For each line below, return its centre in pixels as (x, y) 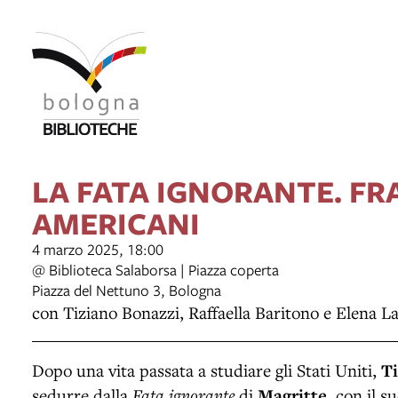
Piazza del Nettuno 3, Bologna (127, 290)
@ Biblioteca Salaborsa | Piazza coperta (155, 269)
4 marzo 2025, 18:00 (98, 249)
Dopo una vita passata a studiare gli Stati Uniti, (207, 370)
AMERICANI (116, 222)
